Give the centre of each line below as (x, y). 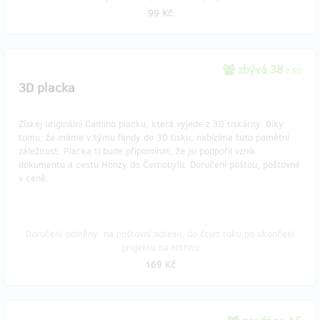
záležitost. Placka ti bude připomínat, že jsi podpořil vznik (137, 151)
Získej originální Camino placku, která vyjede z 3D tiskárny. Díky (151, 124)
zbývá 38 (260, 70)
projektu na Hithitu (160, 247)
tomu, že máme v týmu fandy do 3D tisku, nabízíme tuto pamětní (154, 137)
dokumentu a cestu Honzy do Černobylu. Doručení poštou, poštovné (159, 165)
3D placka (47, 88)
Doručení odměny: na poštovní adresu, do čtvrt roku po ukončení (160, 234)
